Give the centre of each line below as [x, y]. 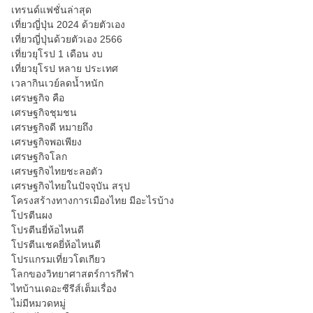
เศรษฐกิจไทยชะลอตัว [57, 171]
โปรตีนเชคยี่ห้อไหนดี [56, 245]
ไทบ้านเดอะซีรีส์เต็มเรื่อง [64, 289]
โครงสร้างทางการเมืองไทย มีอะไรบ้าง [93, 201]
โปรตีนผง [32, 215]
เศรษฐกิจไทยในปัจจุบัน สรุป [71, 186]
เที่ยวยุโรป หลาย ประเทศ [65, 68]
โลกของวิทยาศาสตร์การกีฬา [73, 274]
